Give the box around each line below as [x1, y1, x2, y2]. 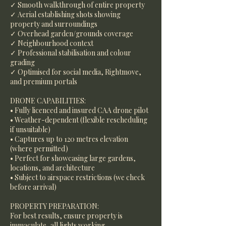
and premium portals [10, 77, 77, 86]
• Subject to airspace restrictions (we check [10, 173, 145, 182]
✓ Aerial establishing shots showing [10, 10, 121, 19]
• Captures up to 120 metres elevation [10, 134, 128, 144]
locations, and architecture [10, 163, 95, 173]
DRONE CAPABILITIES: [10, 96, 86, 105]
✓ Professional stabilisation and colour [10, 48, 131, 58]
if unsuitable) [10, 125, 50, 134]
